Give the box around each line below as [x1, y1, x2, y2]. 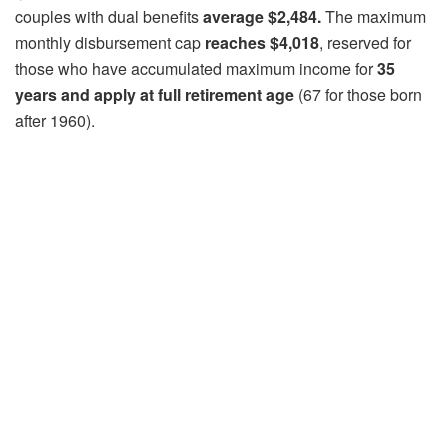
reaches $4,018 [205, 31, 319, 55]
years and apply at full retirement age [15, 83, 294, 107]
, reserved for [319, 31, 411, 55]
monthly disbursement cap [15, 31, 205, 55]
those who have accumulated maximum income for [15, 57, 373, 81]
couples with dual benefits [15, 5, 203, 29]
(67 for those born [294, 83, 422, 107]
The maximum [321, 5, 426, 29]
